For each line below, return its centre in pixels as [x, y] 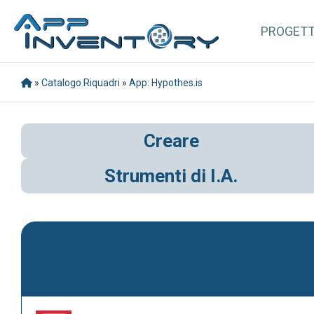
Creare [171, 141]
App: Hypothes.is [166, 82]
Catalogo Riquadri [81, 82]
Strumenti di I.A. [171, 176]
